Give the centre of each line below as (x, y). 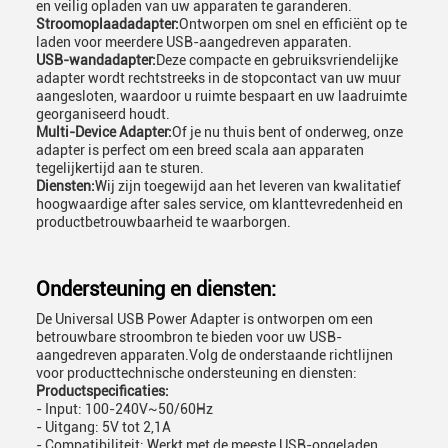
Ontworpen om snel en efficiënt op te (293, 24)
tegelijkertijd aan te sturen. (120, 168)
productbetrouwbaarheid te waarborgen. (163, 222)
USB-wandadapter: (96, 60)
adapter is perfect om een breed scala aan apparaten (200, 150)
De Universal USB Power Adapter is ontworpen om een (204, 319)
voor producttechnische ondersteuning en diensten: (196, 373)
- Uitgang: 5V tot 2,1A (103, 427)
